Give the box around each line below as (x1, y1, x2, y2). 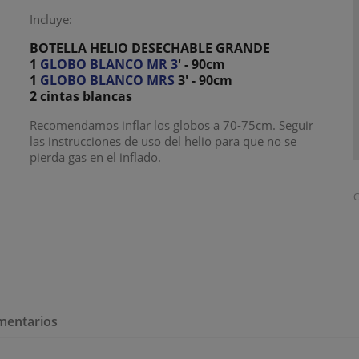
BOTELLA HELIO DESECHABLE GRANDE (30, 38, 271, 57)
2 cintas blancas (30, 87, 133, 105)
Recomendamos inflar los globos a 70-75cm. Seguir (30, 116, 314, 133)
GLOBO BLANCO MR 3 (40, 54, 179, 73)
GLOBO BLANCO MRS (40, 71, 175, 89)
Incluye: (30, 10, 73, 27)
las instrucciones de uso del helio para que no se (30, 132, 297, 149)
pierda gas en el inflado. (30, 148, 162, 165)
